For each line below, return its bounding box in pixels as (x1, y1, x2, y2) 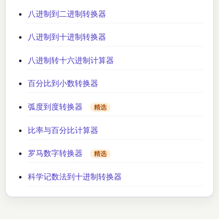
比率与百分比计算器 (28, 125, 99, 135)
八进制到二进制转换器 (28, 8, 107, 19)
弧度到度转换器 (28, 101, 83, 111)
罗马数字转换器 (28, 148, 83, 158)
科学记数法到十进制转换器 (28, 171, 122, 181)
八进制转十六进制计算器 (28, 55, 114, 65)
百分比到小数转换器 (28, 78, 99, 88)
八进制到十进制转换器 (28, 32, 107, 42)
